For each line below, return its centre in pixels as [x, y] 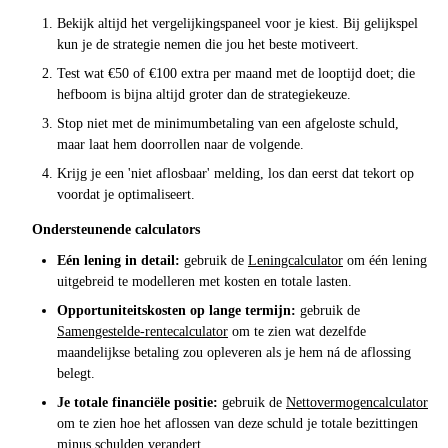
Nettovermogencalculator [357, 402]
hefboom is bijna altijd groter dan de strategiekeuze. [204, 94]
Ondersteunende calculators [116, 229]
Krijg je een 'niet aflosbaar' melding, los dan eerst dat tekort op [235, 173]
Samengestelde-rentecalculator [142, 331]
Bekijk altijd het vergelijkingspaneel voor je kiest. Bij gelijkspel [237, 23]
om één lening [385, 260]
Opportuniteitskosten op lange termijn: [176, 310]
